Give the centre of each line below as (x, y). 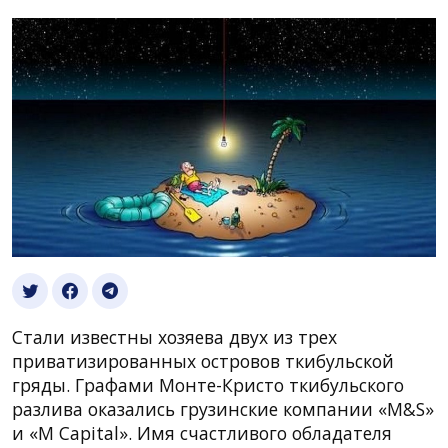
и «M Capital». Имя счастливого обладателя (202, 432)
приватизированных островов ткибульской (203, 360)
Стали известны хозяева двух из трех (174, 336)
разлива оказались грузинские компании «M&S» (223, 408)
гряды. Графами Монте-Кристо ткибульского (208, 384)
